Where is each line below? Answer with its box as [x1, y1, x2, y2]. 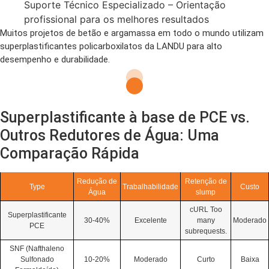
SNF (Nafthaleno [10, 244, 64, 253]
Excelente [134, 216, 167, 225]
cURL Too [189, 205, 222, 214]
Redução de [77, 177, 117, 186]
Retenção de [184, 177, 227, 186]
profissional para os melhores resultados [24, 13, 209, 25]
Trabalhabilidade [122, 183, 178, 191]
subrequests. [184, 227, 227, 235]
